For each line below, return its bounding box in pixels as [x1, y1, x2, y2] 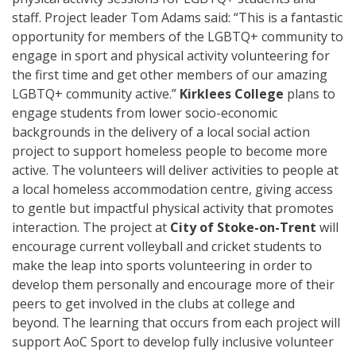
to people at [266, 161, 339, 179]
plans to [287, 84, 335, 103]
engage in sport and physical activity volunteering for [12, 46, 330, 64]
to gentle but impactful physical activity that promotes [12, 199, 334, 217]
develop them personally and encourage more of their [12, 275, 335, 293]
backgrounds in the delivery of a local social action [12, 122, 310, 141]
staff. [12, 8, 41, 26]
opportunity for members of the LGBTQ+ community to [12, 27, 343, 45]
